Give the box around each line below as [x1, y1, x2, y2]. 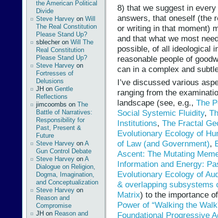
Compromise [36, 202, 72, 209]
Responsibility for [36, 116, 85, 124]
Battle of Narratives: [36, 109, 92, 116]
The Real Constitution [36, 23, 97, 30]
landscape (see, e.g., [117, 98, 196, 108]
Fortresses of [36, 70, 73, 77]
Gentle [54, 85, 73, 92]
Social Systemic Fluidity [117, 108, 204, 118]
